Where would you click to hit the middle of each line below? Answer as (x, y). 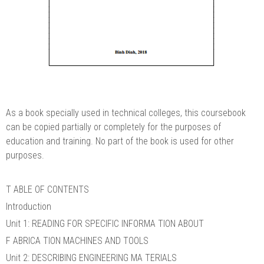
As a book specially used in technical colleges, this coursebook (126, 113)
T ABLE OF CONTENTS (47, 189)
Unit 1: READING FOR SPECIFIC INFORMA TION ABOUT (105, 223)
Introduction (29, 206)
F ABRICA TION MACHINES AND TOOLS (77, 240)
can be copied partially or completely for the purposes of (113, 127)
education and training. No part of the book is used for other (120, 141)
